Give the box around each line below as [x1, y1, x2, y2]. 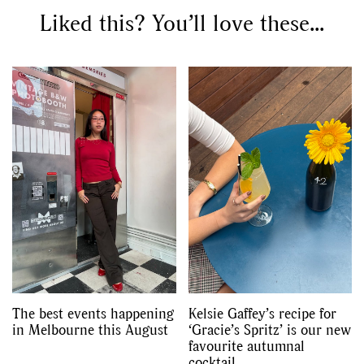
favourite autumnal [188, 336, 305, 357]
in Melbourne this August [12, 319, 168, 340]
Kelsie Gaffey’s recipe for [188, 303, 336, 324]
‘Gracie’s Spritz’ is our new [188, 319, 351, 340]
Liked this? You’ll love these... [40, 6, 324, 38]
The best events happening [12, 303, 174, 324]
